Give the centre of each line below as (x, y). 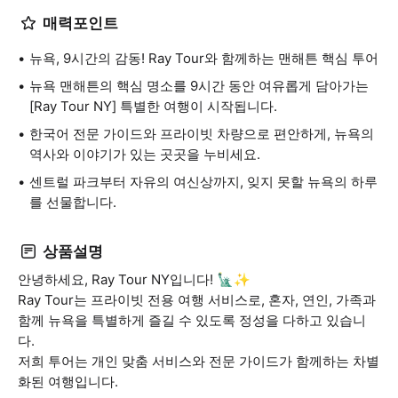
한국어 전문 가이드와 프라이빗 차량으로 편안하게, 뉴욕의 (202, 134)
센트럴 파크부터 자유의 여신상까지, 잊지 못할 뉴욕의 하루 (203, 182)
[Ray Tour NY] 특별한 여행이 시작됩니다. (153, 106)
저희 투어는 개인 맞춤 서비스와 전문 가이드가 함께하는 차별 (199, 361)
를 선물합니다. (73, 202)
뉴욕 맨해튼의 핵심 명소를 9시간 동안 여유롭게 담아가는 (199, 86)
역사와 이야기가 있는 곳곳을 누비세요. (145, 154)
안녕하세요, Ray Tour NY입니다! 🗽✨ (134, 279)
